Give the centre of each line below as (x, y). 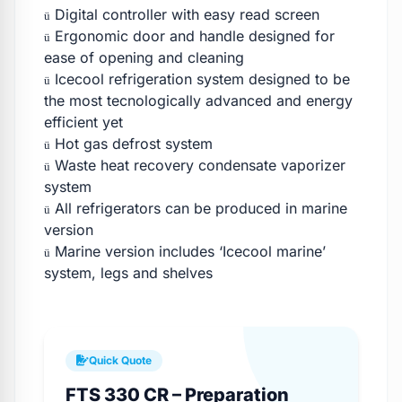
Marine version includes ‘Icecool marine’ (188, 251)
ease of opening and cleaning (144, 57)
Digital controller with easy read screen (185, 14)
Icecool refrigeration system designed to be (200, 79)
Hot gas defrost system (131, 143)
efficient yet (83, 122)
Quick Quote (120, 360)
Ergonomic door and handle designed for (192, 35)
